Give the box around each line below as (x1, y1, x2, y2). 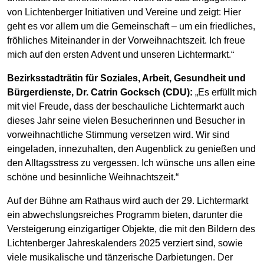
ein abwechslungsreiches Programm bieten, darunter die (7, 209, 243, 220)
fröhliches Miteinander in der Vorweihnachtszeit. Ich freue (7, 35, 245, 45)
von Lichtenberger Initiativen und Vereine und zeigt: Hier (7, 6, 241, 17)
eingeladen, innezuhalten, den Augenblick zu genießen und (7, 143, 256, 154)
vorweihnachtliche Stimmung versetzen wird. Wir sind (7, 129, 230, 140)
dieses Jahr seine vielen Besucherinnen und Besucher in (7, 115, 245, 126)
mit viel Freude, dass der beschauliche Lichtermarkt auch (7, 101, 245, 111)
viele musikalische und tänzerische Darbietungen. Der (7, 252, 233, 262)
